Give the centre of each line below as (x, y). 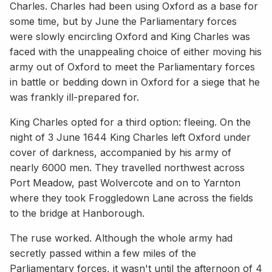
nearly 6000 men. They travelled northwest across (127, 167)
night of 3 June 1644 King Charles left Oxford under (130, 137)
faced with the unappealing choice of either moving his (136, 51)
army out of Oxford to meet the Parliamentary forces (132, 66)
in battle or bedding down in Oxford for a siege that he (135, 82)
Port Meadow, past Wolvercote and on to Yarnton (125, 182)
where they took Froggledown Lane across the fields (131, 198)
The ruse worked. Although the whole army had (121, 238)
